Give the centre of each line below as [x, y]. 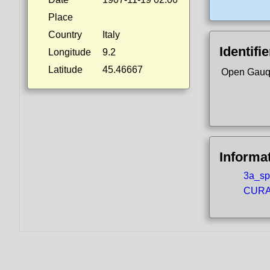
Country [65, 35]
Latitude [65, 70]
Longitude [70, 52]
